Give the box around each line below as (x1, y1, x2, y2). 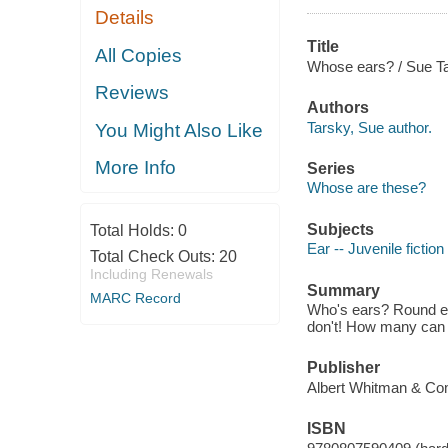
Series (306, 159, 355, 177)
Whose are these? (306, 179, 426, 197)
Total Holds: (89, 221, 178, 239)
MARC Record (89, 289, 181, 306)
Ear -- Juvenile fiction (306, 240, 444, 258)
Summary (306, 281, 380, 299)
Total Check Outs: (89, 247, 219, 265)
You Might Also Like (95, 119, 264, 141)
